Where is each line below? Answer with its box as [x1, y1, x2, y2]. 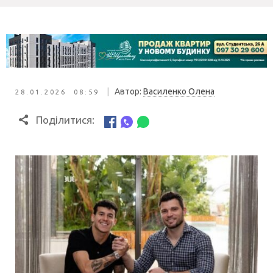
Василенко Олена [143, 87, 214, 97]
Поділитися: [35, 114, 94, 126]
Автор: [115, 87, 143, 97]
